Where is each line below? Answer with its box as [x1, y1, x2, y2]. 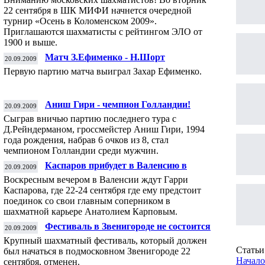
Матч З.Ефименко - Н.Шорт [45, 52, 165, 62]
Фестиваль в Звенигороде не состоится [45, 221, 211, 231]
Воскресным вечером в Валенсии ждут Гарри [4, 174, 188, 185]
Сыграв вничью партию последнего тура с [4, 114, 176, 124]
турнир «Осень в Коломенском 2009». [4, 16, 157, 26]
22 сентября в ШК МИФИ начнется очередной [4, 5, 192, 15]
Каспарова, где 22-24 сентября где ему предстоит [4, 185, 201, 195]
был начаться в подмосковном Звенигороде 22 [4, 246, 190, 256]
